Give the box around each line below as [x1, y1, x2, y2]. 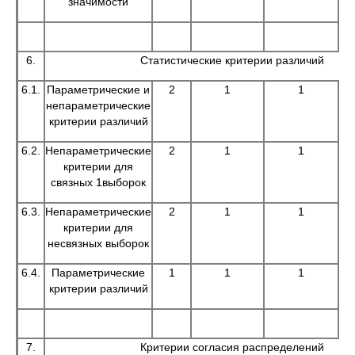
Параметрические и [47, 83, 150, 96]
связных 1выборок [51, 176, 146, 189]
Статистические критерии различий [140, 54, 324, 67]
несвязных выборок [48, 237, 149, 250]
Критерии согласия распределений [140, 341, 324, 353]
